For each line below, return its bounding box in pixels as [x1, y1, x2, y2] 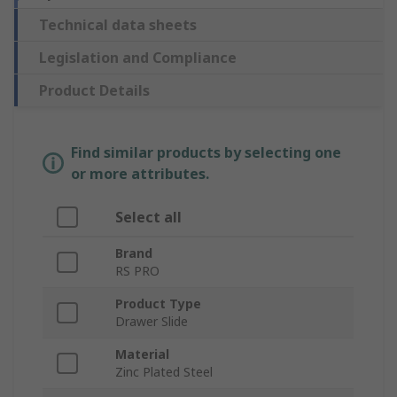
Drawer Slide [115, 312, 188, 330]
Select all [115, 206, 182, 227]
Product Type [115, 294, 201, 312]
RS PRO [115, 261, 160, 279]
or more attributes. [71, 163, 209, 183]
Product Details [39, 80, 150, 100]
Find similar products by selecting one [71, 142, 341, 162]
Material [115, 345, 169, 362]
